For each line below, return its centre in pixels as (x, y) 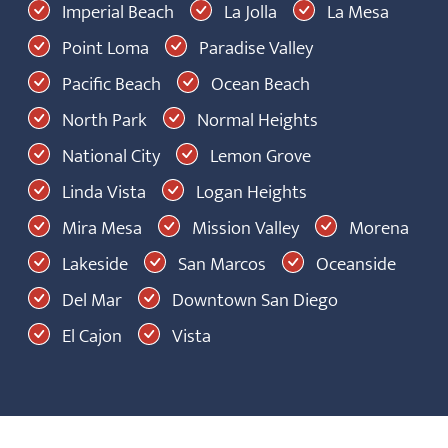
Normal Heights (257, 120)
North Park (104, 120)
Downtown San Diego (255, 300)
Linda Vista (104, 192)
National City (111, 156)
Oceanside (356, 264)
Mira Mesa (102, 228)
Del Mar (92, 300)
